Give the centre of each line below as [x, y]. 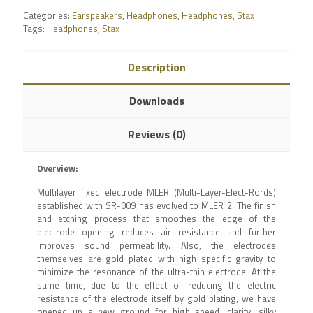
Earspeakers [97, 15]
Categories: [48, 15]
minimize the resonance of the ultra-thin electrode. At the [156, 271]
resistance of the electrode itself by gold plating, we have [156, 298]
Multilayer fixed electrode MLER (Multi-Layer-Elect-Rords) [156, 192]
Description [156, 67]
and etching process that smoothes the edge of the [156, 218]
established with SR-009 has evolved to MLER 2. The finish [156, 205]
